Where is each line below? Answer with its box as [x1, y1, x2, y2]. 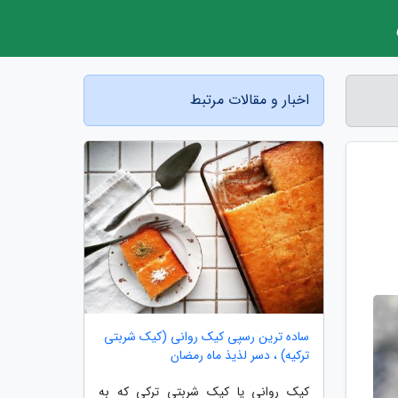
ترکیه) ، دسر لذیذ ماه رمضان [171, 345, 309, 365]
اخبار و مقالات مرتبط [190, 89, 309, 111]
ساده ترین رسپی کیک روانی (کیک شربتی [104, 326, 309, 346]
